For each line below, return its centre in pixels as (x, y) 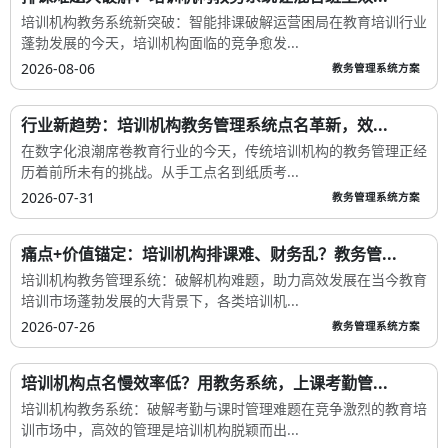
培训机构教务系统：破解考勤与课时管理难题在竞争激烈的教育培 (224, 408)
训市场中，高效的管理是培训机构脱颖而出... (160, 429)
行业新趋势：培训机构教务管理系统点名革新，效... (204, 124)
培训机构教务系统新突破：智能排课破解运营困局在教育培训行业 (224, 21)
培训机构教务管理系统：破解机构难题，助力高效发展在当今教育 (224, 279)
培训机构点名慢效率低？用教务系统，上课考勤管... (204, 382)
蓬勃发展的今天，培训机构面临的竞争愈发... (160, 42)
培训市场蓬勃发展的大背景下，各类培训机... (160, 300)
